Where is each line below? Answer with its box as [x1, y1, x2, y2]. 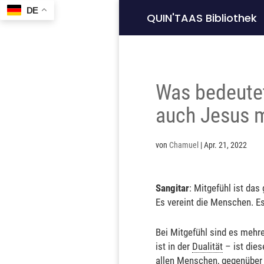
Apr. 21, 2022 [203, 140, 247, 150]
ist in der [155, 240, 192, 252]
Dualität [192, 240, 223, 252]
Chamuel [169, 140, 199, 150]
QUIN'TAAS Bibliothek [146, 10, 257, 25]
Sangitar [155, 182, 189, 194]
